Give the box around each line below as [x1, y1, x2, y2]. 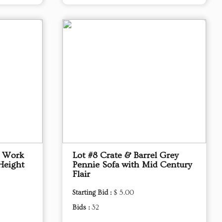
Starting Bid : [72, 189, 113, 197]
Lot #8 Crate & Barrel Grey [72, 150, 178, 161]
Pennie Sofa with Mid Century [72, 160, 192, 170]
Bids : [72, 204, 92, 212]
